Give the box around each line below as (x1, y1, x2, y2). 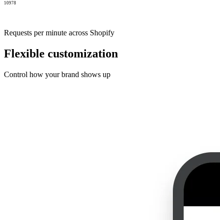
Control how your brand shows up (4, 70, 110, 79)
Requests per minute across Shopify (4, 28, 114, 37)
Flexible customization (4, 47, 118, 60)
